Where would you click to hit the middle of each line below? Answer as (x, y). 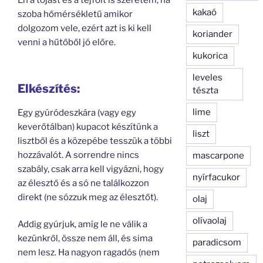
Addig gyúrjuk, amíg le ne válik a (82, 224)
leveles (208, 77)
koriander (213, 34)
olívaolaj (210, 220)
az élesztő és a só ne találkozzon (83, 183)
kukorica (210, 55)
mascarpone (219, 155)
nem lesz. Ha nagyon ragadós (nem (89, 252)
